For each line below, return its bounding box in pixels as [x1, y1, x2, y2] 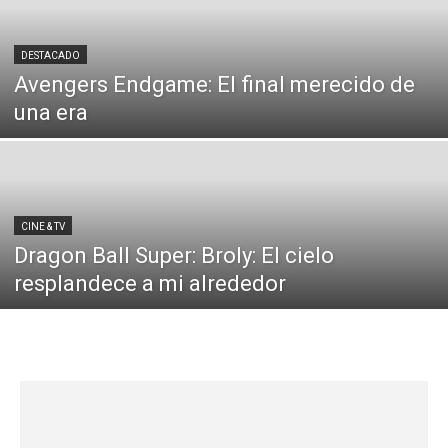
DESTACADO [21, 50, 80, 61]
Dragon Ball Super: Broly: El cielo [14, 243, 334, 268]
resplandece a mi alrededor [14, 271, 286, 296]
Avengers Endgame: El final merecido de [14, 72, 415, 97]
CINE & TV [21, 221, 65, 232]
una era [14, 100, 88, 125]
